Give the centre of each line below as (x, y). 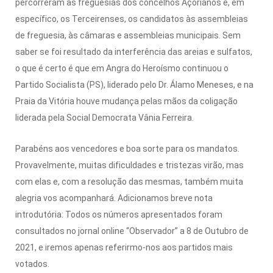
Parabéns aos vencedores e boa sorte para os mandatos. (127, 148)
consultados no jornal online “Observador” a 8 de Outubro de (132, 231)
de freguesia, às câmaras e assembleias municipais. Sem (128, 35)
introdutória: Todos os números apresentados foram (119, 214)
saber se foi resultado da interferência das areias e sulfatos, (134, 51)
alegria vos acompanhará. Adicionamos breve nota (114, 198)
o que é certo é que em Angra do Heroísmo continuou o (122, 68)
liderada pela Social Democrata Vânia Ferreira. (105, 117)
